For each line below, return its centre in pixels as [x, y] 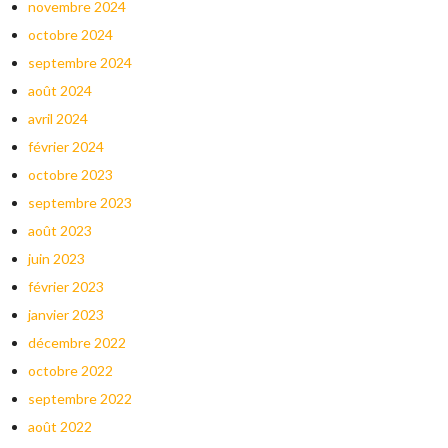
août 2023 [59, 231]
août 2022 [59, 427]
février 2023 [65, 287]
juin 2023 [56, 259]
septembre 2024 [79, 63]
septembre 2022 [79, 399]
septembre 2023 [79, 203]
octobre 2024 [70, 35]
